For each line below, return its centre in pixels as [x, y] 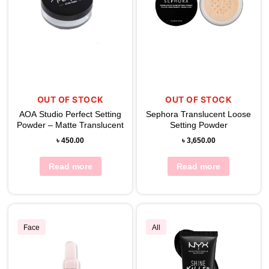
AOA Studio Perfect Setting [71, 114]
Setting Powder [198, 125]
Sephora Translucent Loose [199, 114]
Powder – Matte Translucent [71, 125]
